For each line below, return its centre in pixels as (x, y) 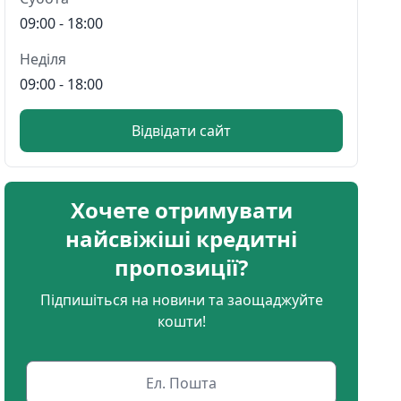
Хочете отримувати (181, 209)
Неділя (43, 59)
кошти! (181, 321)
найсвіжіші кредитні (182, 238)
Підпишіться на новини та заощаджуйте (181, 299)
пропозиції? (182, 267)
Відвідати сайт (182, 130)
